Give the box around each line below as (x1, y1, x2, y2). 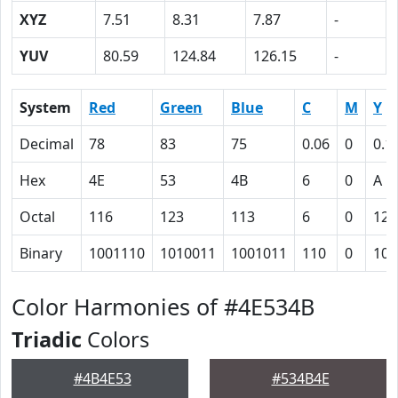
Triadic (12, 325, 82, 354)
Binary (20, 243, 62, 263)
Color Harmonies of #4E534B (12, 291, 314, 322)
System (20, 98, 71, 117)
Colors (82, 325, 149, 354)
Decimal (20, 134, 74, 154)
